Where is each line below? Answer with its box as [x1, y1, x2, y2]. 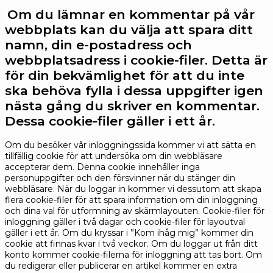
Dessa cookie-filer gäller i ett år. [5, 113, 215, 129]
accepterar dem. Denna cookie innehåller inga [5, 161, 200, 172]
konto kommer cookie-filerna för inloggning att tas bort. [5, 249, 246, 260]
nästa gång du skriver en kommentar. [5, 98, 260, 114]
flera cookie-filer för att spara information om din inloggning [5, 194, 258, 205]
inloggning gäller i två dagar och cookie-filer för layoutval [5, 216, 245, 227]
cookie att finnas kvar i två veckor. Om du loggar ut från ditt [5, 238, 258, 249]
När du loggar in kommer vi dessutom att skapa [57, 183, 261, 194]
